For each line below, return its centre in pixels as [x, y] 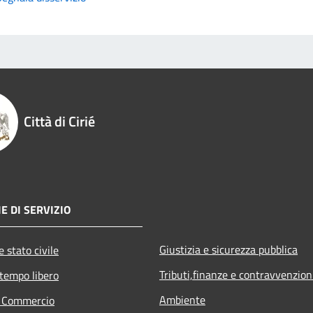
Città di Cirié [59, 121]
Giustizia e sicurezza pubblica [228, 249]
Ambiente [182, 299]
